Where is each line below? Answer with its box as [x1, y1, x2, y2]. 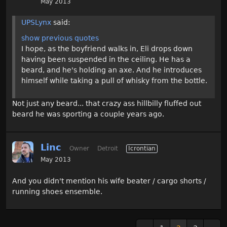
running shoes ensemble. [12, 187, 102, 196]
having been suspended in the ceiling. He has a [21, 55, 191, 63]
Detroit [97, 145, 118, 152]
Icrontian [128, 145, 156, 152]
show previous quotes [21, 34, 99, 42]
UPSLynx [21, 18, 51, 26]
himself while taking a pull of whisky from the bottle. [21, 77, 207, 85]
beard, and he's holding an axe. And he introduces [21, 66, 202, 74]
